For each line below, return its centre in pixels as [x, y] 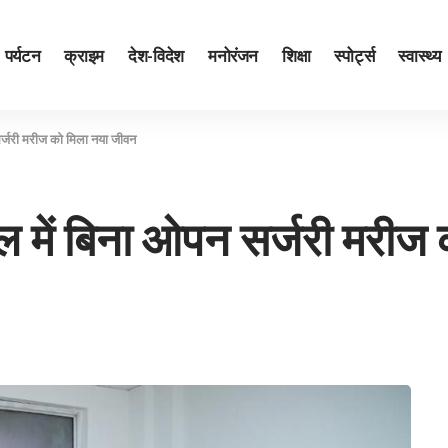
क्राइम [84, 54]
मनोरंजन [233, 54]
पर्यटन [22, 54]
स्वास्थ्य [419, 54]
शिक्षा [296, 54]
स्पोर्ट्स [354, 54]
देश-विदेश [155, 54]
